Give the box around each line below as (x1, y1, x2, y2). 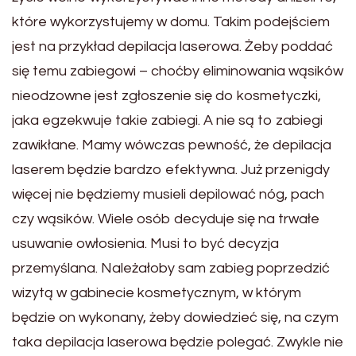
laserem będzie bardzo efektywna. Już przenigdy (12, 161, 330, 177)
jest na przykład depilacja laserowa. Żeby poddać (12, 38, 333, 54)
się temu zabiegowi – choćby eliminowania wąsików (12, 63, 343, 79)
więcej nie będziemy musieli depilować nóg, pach (12, 186, 324, 202)
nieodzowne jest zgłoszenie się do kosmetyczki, (12, 87, 321, 103)
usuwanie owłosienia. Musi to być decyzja (12, 235, 279, 251)
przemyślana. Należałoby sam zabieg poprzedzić (12, 260, 330, 276)
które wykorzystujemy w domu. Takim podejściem (12, 14, 330, 29)
